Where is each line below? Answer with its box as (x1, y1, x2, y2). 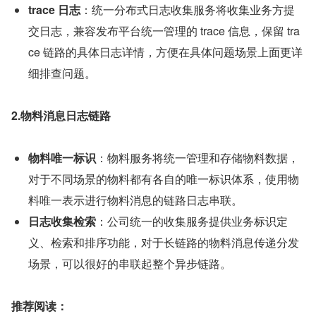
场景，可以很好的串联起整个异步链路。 (28, 255, 231, 272)
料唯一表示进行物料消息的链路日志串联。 (28, 192, 243, 209)
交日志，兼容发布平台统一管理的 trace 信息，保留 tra (28, 23, 300, 39)
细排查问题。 (28, 65, 96, 82)
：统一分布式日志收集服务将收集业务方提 (80, 1, 295, 18)
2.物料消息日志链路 (11, 107, 111, 124)
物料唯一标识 (28, 150, 96, 166)
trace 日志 (28, 1, 80, 18)
